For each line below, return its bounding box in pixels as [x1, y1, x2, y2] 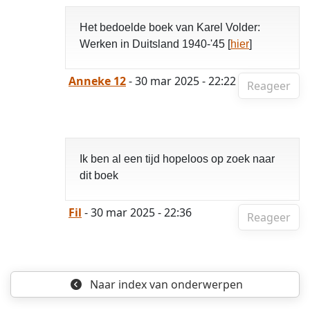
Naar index [86, 277, 147, 292]
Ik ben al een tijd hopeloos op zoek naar [80, 153, 275, 165]
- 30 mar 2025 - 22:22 [126, 73, 236, 89]
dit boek [80, 170, 121, 181]
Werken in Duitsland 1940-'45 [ [80, 38, 230, 50]
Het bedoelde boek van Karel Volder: [80, 21, 260, 33]
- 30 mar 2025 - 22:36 [82, 205, 192, 220]
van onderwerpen [146, 277, 243, 292]
